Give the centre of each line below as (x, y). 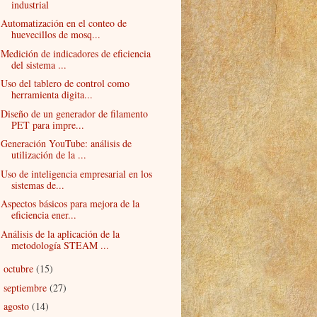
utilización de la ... (48, 155)
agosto (17, 306)
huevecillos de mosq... (56, 35)
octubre (19, 269)
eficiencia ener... (44, 215)
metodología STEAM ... (60, 245)
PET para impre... (47, 125)
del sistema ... (39, 64)
